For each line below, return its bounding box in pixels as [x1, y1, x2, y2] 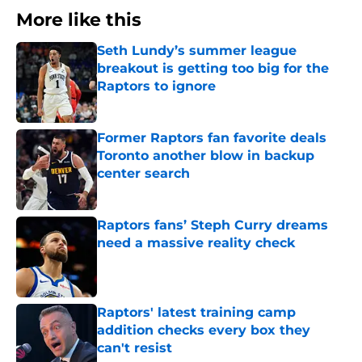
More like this [16, 9, 141, 32]
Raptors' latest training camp [97, 305, 296, 321]
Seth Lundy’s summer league [97, 43, 297, 59]
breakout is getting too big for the [97, 61, 329, 77]
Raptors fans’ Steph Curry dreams [97, 217, 328, 234]
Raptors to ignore [97, 78, 216, 95]
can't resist [97, 340, 172, 356]
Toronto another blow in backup [97, 148, 314, 164]
